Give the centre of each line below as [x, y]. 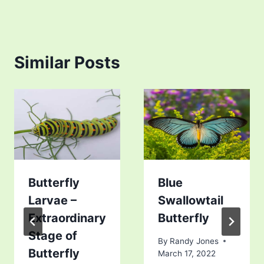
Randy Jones [194, 241]
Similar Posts [67, 63]
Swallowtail [191, 201]
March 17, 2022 [187, 253]
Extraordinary [67, 218]
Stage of [53, 236]
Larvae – [52, 201]
